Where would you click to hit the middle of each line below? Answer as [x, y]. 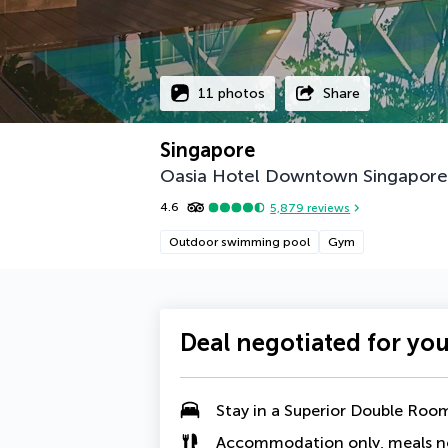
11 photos [231, 93]
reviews [327, 207]
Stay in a [250, 410]
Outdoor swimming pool [239, 242]
